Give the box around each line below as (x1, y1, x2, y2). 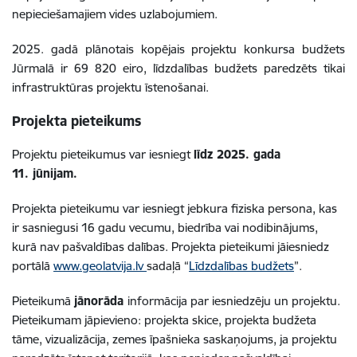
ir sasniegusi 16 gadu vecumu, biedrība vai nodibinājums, (12, 219, 318, 235)
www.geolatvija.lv (53, 257, 147, 273)
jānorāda (74, 292, 127, 308)
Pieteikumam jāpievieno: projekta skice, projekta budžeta (12, 312, 316, 328)
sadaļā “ (147, 257, 189, 273)
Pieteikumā (12, 292, 74, 308)
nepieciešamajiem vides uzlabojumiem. (12, 6, 218, 22)
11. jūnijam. (12, 165, 77, 181)
